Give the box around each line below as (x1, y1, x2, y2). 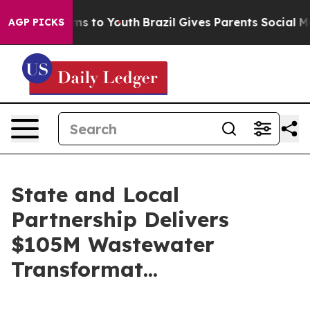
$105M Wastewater (11, 231, 215, 257)
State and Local (11, 181, 179, 208)
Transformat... (11, 256, 158, 282)
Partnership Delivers (11, 206, 229, 232)
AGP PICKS (8, 16, 64, 28)
